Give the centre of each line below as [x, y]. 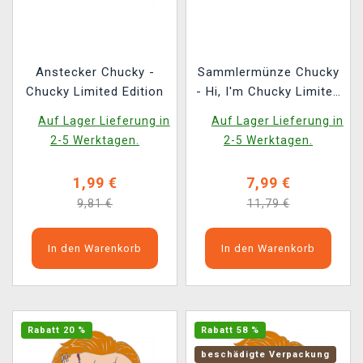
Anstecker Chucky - [95, 72]
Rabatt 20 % [57, 330]
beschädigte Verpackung [265, 354]
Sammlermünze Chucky [268, 72]
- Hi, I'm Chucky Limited [268, 91]
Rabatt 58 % [230, 330]
